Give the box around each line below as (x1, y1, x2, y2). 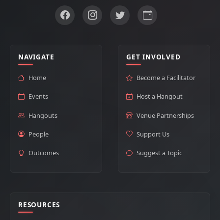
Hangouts (28, 110, 57, 120)
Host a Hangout (137, 92, 183, 101)
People (28, 129, 49, 138)
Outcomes (28, 148, 59, 157)
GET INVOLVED (126, 52, 181, 61)
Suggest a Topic (137, 148, 182, 157)
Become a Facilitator (137, 73, 195, 82)
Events (28, 92, 48, 101)
